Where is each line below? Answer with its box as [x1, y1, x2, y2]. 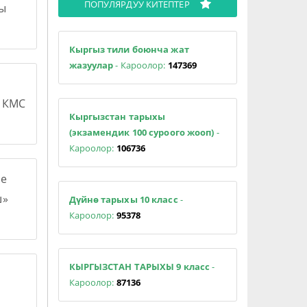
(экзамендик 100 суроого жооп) [69, 125, 214, 138]
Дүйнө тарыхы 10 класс [69, 193, 180, 206]
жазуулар [69, 58, 114, 71]
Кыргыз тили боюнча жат [69, 42, 189, 56]
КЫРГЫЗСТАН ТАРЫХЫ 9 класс [69, 260, 210, 273]
